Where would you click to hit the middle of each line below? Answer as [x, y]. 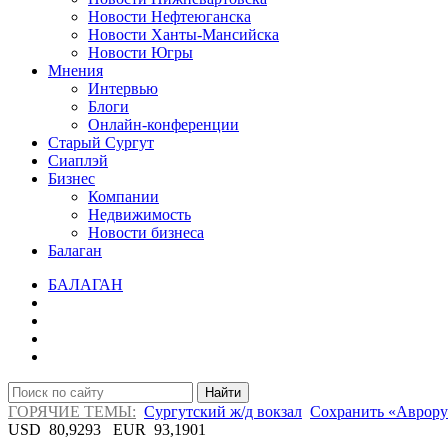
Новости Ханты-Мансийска [183, 34]
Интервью [123, 88]
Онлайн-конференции [163, 124]
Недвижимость [139, 214]
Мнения [75, 70]
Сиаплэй [78, 160]
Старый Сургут [101, 142]
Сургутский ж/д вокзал [223, 411]
